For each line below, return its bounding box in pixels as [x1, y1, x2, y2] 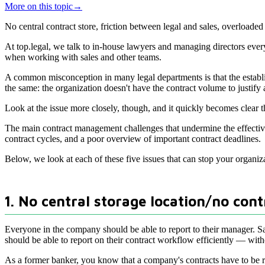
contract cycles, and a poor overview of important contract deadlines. [5, 134, 261, 144]
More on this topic [5, 1, 73, 12]
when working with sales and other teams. [5, 52, 161, 63]
